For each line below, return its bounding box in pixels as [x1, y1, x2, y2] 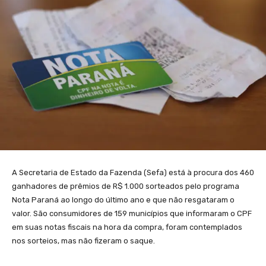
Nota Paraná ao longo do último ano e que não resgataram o [12, 195, 235, 204]
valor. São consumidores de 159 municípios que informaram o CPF [12, 208, 252, 218]
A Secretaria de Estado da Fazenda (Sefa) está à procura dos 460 [12, 167, 254, 177]
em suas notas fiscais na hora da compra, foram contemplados [12, 222, 242, 232]
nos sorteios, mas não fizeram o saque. [12, 236, 155, 245]
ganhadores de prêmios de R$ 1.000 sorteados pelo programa [12, 181, 239, 191]
